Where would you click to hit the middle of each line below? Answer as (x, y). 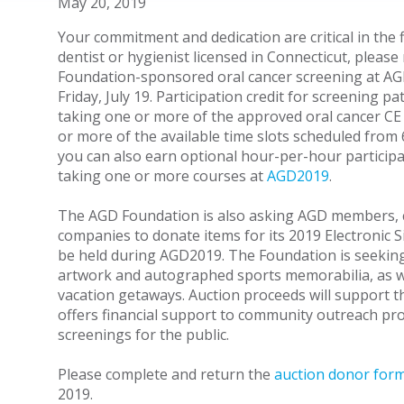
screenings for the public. (145, 335)
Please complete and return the (165, 374)
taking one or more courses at (162, 176)
